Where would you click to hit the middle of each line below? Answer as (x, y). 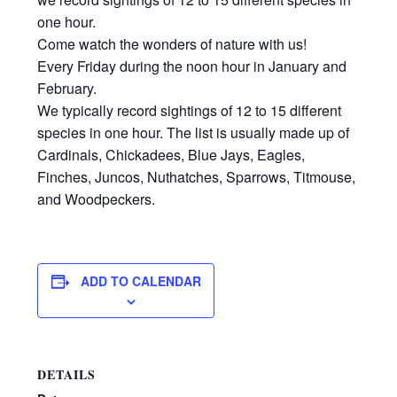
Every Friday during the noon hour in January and (192, 66)
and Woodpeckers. (97, 198)
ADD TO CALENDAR (140, 280)
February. (67, 88)
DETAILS (67, 374)
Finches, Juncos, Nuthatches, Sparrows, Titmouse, (197, 176)
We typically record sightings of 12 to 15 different (190, 110)
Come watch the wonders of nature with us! (172, 43)
